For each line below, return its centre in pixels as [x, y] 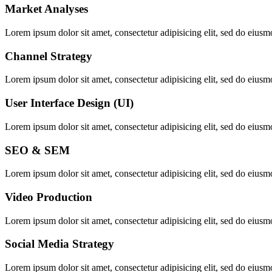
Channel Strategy [49, 56]
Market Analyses [46, 9]
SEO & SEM [37, 150]
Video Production [49, 197]
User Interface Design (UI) [69, 103]
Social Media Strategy [59, 244]
